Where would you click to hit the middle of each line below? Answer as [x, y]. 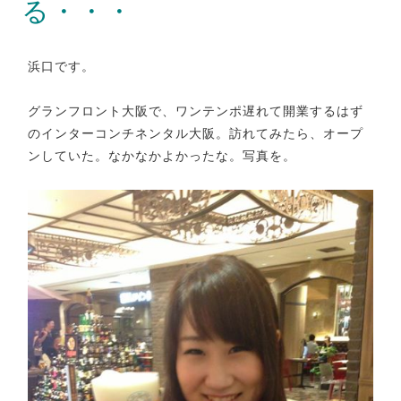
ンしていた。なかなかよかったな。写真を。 [162, 155]
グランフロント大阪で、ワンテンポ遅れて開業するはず [196, 111]
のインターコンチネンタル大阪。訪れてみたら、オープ [196, 133]
